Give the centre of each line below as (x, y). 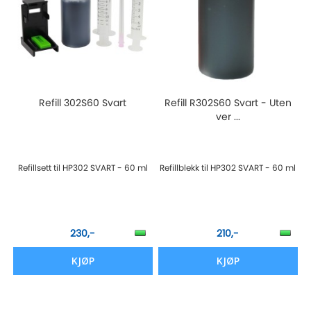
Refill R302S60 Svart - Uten (228, 102)
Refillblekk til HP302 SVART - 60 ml (228, 167)
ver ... (228, 116)
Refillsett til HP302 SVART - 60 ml (83, 167)
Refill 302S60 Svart (83, 102)
